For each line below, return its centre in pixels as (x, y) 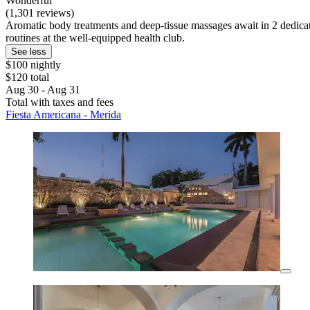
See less (29, 52)
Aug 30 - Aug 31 (43, 90)
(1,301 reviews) (40, 13)
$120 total (27, 77)
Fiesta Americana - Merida (63, 115)
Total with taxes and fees (60, 102)
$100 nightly (33, 65)
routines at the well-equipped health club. (95, 38)
